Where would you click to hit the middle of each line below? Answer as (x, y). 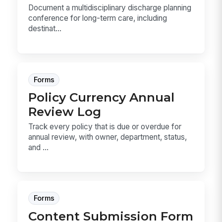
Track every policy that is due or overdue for (105, 126)
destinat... (45, 29)
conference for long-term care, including (98, 18)
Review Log (65, 112)
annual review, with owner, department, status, (108, 137)
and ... (39, 147)
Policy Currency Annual (102, 97)
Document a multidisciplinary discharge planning (110, 8)
